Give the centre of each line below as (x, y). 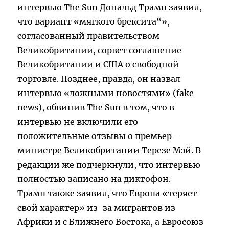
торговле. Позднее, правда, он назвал (99, 79)
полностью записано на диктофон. (94, 179)
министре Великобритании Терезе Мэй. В (109, 151)
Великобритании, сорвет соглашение (100, 50)
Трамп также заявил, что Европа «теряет (108, 193)
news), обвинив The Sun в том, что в (96, 108)
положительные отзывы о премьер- (97, 136)
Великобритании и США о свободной (98, 65)
